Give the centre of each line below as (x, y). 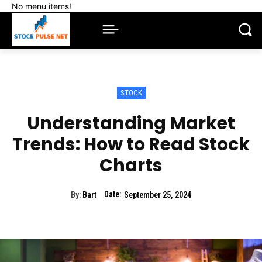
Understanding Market (131, 123)
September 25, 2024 (158, 195)
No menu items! (42, 6)
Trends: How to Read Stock (131, 144)
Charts (131, 165)
